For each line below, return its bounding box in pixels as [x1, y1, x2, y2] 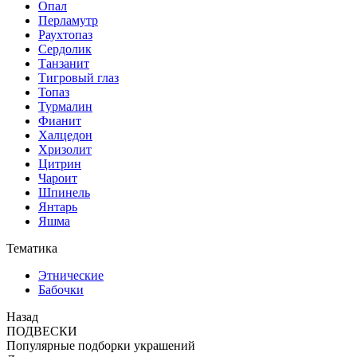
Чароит [38, 171, 77, 185]
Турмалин [38, 100, 92, 113]
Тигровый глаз [38, 71, 119, 84]
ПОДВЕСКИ [6, 324, 77, 338]
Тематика [6, 241, 57, 255]
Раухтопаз [38, 28, 92, 41]
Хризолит [38, 143, 92, 156]
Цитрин [38, 157, 81, 171]
